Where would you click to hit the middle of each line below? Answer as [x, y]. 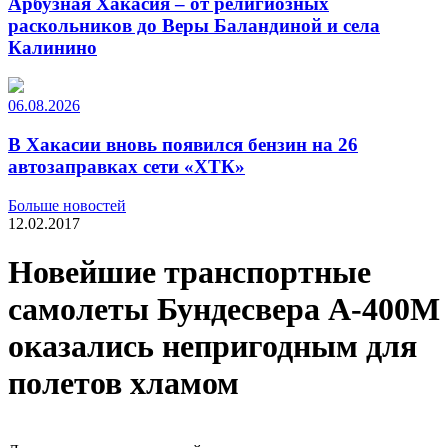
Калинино [52, 47]
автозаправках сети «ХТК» [126, 167]
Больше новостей [67, 205]
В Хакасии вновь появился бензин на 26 [183, 145]
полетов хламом [123, 383]
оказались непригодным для [212, 346]
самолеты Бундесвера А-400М [224, 309]
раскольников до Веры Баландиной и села [194, 25]
